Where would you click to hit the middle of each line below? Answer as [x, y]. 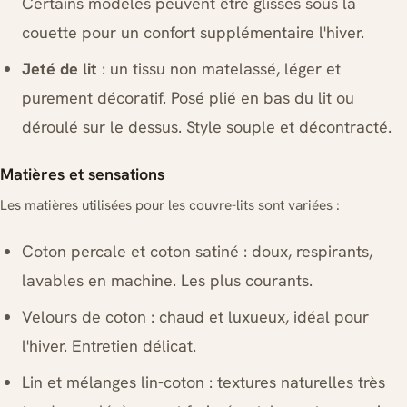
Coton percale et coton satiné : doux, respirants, [197, 251]
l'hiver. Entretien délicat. [109, 346]
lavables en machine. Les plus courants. [167, 280]
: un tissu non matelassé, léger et [219, 69]
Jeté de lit [60, 69]
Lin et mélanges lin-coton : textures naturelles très [203, 382]
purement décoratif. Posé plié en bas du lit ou [188, 98]
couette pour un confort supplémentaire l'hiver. [193, 32]
